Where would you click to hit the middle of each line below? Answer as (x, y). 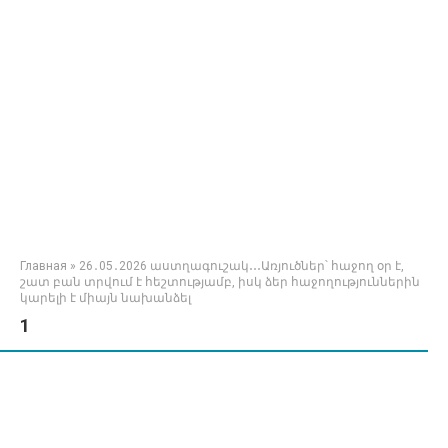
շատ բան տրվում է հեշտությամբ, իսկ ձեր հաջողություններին (220, 282)
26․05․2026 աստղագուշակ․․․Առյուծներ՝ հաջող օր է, (241, 266)
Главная (43, 266)
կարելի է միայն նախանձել (105, 298)
